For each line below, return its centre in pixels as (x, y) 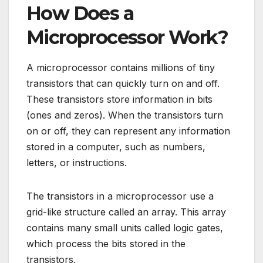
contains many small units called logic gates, (125, 227)
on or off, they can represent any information (128, 131)
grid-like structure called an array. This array (126, 212)
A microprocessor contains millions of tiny (121, 67)
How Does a (80, 13)
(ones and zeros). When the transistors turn (125, 115)
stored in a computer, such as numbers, (116, 146)
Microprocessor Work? (127, 37)
